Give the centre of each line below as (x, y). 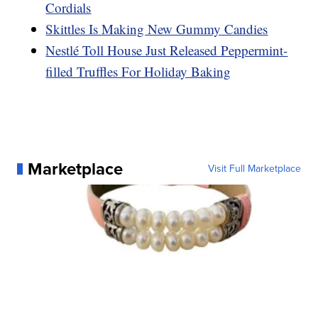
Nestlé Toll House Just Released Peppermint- (167, 50)
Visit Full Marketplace (254, 168)
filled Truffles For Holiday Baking (138, 71)
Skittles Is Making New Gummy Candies (157, 28)
